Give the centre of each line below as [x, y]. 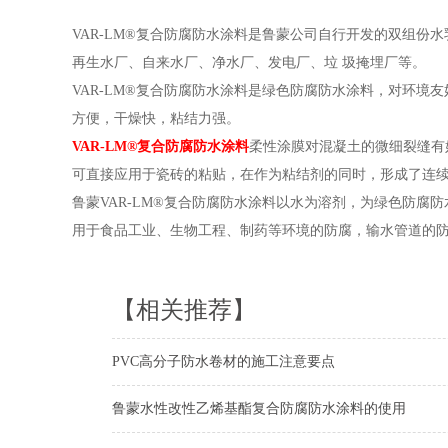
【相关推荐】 [184, 310]
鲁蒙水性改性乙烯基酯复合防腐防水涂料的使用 [259, 408]
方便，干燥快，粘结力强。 [156, 118]
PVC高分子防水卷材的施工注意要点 [223, 361]
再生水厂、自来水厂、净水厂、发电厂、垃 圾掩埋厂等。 [249, 62]
